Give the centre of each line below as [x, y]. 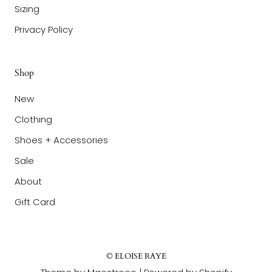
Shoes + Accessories [61, 140]
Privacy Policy [44, 29]
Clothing [33, 119]
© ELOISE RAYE [136, 256]
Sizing [27, 8]
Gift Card [35, 202]
